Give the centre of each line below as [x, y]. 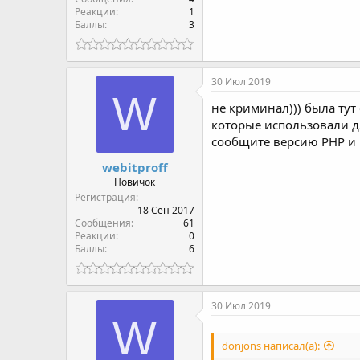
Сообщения [103, 223]
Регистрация [105, 197]
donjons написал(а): [271, 346]
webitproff [135, 167]
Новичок [135, 182]
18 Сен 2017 [166, 210]
